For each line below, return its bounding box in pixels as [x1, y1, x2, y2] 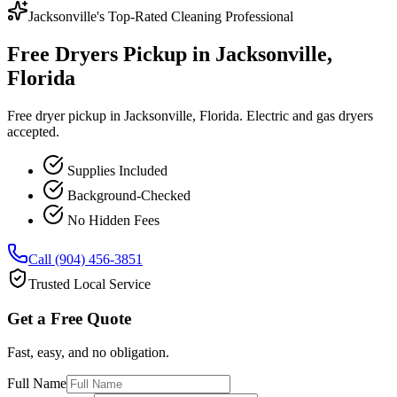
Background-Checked [64, 187, 191, 203]
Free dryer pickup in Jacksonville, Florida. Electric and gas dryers [7, 107, 373, 123]
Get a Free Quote [7, 308, 131, 328]
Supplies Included [64, 162, 167, 178]
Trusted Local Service [28, 276, 151, 292]
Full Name [7, 376, 66, 392]
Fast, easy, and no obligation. [7, 345, 169, 361]
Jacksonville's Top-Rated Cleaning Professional [28, 9, 293, 24]
